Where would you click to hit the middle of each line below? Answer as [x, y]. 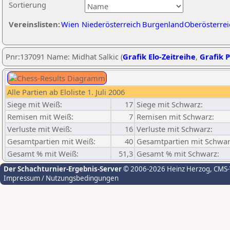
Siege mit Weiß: [35, 104]
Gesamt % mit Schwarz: [178, 154]
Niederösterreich [111, 24]
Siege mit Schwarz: [170, 104]
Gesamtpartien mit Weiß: [51, 141]
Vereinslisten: [34, 24]
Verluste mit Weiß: [40, 129]
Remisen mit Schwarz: [175, 117]
